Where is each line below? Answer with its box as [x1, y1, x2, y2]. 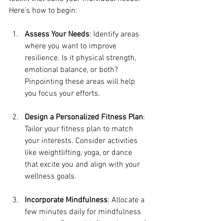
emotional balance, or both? [25, 65, 120, 75]
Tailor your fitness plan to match [25, 124, 135, 135]
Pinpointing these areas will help [25, 77, 137, 87]
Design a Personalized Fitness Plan [25, 112, 143, 123]
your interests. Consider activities [25, 136, 140, 147]
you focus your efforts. [25, 89, 100, 99]
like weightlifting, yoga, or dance [25, 148, 134, 158]
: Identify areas [89, 30, 141, 40]
